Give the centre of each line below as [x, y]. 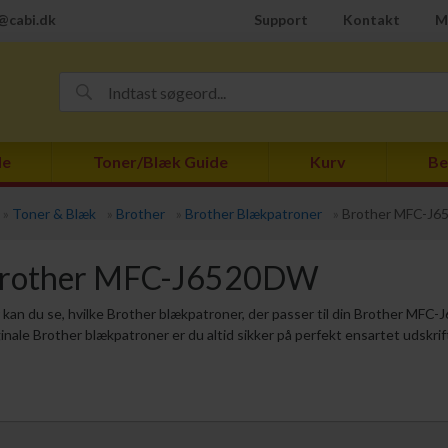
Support [281, 19]
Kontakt [371, 19]
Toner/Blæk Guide [160, 161]
